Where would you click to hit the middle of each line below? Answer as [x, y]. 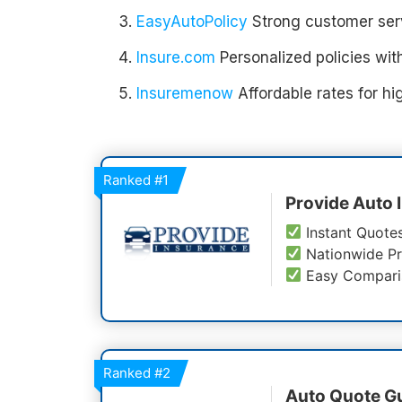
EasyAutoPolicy [192, 22]
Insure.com [176, 57]
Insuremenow [185, 93]
